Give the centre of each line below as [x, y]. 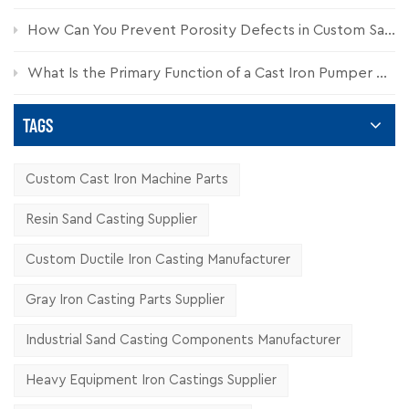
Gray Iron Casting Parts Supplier [125, 300]
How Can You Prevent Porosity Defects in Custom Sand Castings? [206, 30]
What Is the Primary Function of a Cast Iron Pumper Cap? [202, 73]
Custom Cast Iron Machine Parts [127, 179]
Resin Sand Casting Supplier [111, 220]
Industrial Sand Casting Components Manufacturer [183, 340]
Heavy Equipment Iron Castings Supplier [151, 380]
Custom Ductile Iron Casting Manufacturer [158, 260]
